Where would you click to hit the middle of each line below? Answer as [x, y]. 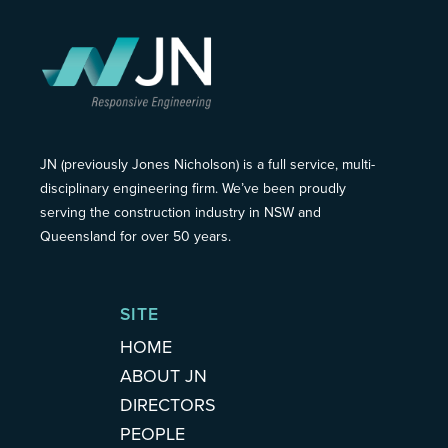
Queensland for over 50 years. [135, 237]
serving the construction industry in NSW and [180, 213]
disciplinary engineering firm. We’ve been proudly [193, 189]
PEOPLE [152, 434]
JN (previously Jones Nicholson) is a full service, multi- [207, 165]
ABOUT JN [163, 376]
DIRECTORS [168, 405]
